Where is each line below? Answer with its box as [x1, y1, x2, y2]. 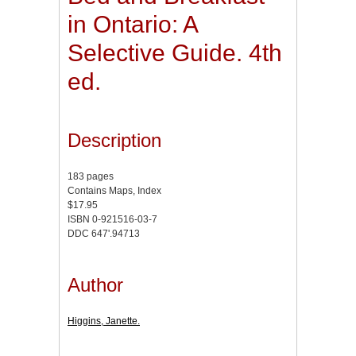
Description [68, 130, 161, 152]
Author [68, 273, 123, 296]
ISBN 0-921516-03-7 [68, 214, 157, 226]
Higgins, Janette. [68, 315, 140, 327]
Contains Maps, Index [68, 185, 161, 197]
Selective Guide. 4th [68, 40, 282, 67]
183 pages [68, 171, 114, 183]
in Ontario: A [68, 11, 197, 38]
